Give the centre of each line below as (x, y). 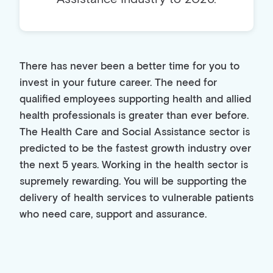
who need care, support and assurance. (113, 215)
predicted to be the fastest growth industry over (135, 149)
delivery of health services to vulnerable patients (136, 198)
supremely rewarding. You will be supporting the (133, 182)
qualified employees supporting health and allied (135, 100)
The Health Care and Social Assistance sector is (135, 133)
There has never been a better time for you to (129, 67)
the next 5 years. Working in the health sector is (134, 165)
